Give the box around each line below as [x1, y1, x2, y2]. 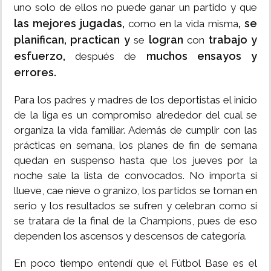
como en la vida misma [124, 18, 239, 30]
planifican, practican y [14, 33, 130, 47]
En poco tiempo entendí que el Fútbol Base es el [14, 257, 257, 270]
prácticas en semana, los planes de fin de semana [14, 139, 257, 152]
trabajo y [208, 33, 258, 47]
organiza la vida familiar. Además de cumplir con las [14, 124, 257, 137]
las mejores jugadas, [14, 17, 125, 30]
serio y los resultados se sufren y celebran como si [14, 200, 257, 212]
